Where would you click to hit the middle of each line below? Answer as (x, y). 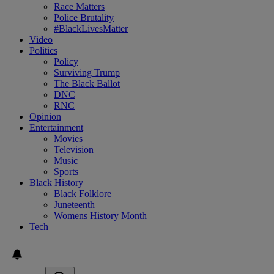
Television (74, 150)
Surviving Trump (87, 73)
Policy (66, 62)
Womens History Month (100, 216)
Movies (68, 139)
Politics (43, 51)
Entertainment (56, 128)
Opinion (45, 117)
